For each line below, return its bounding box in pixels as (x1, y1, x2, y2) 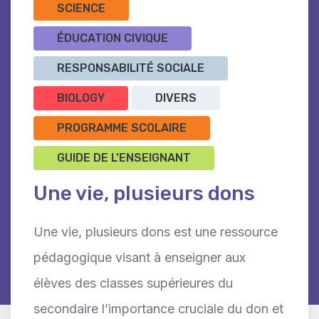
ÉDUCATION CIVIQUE (57, 31, 168, 45)
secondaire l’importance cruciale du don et (33, 300, 283, 316)
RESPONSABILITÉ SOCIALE (57, 61, 204, 75)
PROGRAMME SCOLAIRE (57, 120, 187, 135)
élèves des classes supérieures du (33, 275, 233, 291)
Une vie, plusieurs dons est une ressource (33, 224, 278, 239)
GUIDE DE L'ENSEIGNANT (57, 150, 191, 164)
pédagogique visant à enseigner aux (33, 249, 246, 265)
